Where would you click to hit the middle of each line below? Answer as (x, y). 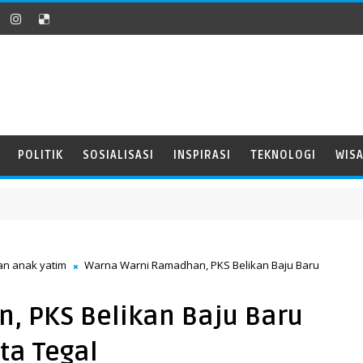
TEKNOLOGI (283, 155)
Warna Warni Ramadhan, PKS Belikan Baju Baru (201, 265)
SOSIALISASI (118, 155)
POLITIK (41, 155)
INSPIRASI (202, 155)
